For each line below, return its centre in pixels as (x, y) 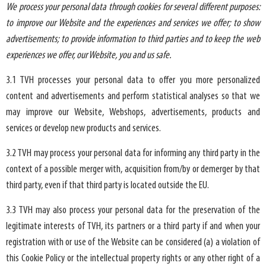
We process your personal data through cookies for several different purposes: (133, 8)
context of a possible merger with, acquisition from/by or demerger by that (133, 170)
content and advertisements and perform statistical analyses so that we (133, 97)
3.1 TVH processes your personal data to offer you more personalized (133, 81)
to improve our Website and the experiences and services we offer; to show (133, 24)
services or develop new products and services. (83, 129)
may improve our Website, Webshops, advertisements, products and (133, 113)
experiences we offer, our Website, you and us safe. (88, 56)
